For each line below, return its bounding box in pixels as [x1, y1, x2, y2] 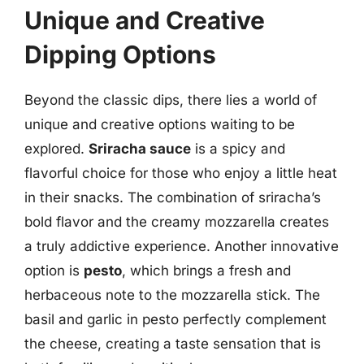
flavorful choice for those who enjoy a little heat [24, 164, 337, 181]
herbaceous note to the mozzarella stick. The [24, 286, 320, 303]
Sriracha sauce [89, 140, 191, 157]
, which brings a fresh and [122, 262, 291, 279]
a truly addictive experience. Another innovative [24, 237, 339, 254]
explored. [24, 140, 89, 157]
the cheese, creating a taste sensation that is [24, 335, 321, 352]
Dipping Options [24, 39, 216, 69]
